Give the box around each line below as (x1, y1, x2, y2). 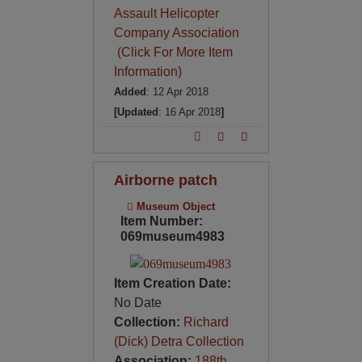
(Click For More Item (113, 44, 233, 59)
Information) (113, 64, 182, 78)
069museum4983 (120, 229, 225, 243)
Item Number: (120, 213, 203, 228)
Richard (183, 315, 229, 330)
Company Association (113, 25, 239, 40)
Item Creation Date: (113, 276, 231, 291)
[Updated (113, 105, 158, 118)
